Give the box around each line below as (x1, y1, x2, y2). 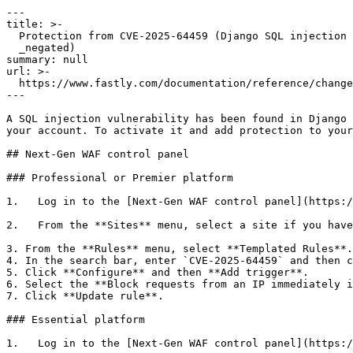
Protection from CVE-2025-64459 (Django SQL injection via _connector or (6, 30, 19, 42)
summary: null (6, 54, 88, 65)
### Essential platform (6, 314, 145, 325)
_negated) (6, 42, 19, 54)
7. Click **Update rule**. (6, 290, 164, 302)
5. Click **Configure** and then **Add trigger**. (6, 266, 309, 278)
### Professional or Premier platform (6, 172, 233, 184)
